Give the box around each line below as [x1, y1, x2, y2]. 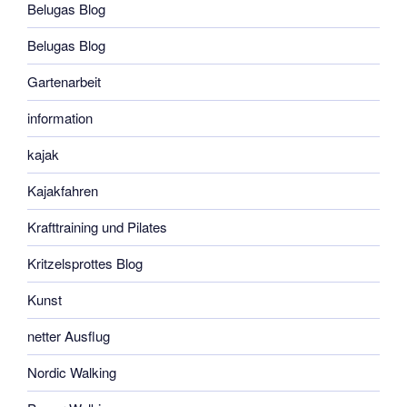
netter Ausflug [27, 326, 110, 346]
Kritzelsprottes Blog [27, 253, 143, 273]
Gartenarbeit [27, 72, 101, 92]
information [27, 108, 93, 128]
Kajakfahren [27, 181, 98, 201]
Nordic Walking [27, 362, 116, 382]
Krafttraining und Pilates [27, 217, 167, 237]
